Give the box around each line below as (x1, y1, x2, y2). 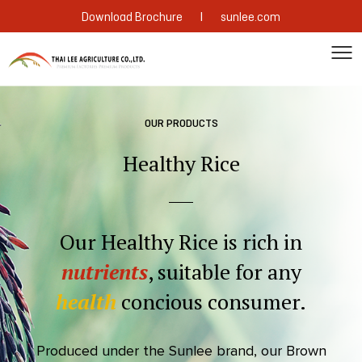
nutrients (61, 258, 148, 285)
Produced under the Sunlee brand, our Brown (36, 342, 326, 360)
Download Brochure (82, 10, 183, 26)
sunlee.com (221, 10, 280, 26)
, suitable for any (147, 258, 301, 285)
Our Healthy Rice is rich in (60, 228, 302, 255)
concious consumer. (116, 288, 306, 315)
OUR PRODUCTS (144, 117, 218, 131)
